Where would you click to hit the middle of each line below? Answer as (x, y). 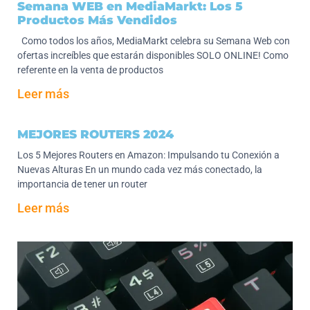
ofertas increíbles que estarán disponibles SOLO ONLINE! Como (153, 56)
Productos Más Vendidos (97, 20)
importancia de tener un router (82, 184)
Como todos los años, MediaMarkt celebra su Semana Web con (154, 41)
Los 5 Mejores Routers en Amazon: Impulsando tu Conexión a (148, 155)
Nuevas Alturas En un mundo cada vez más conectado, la (140, 170)
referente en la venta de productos (90, 70)
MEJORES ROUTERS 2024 (95, 135)
